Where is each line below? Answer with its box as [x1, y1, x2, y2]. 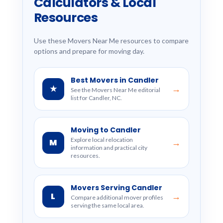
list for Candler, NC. [70, 94, 122, 102]
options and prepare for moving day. [33, 47, 144, 55]
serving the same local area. [70, 202, 144, 209]
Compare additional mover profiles [70, 194, 163, 201]
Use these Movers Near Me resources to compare [33, 36, 189, 45]
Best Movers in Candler [70, 75, 159, 85]
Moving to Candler [70, 125, 141, 135]
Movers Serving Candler [70, 183, 162, 193]
